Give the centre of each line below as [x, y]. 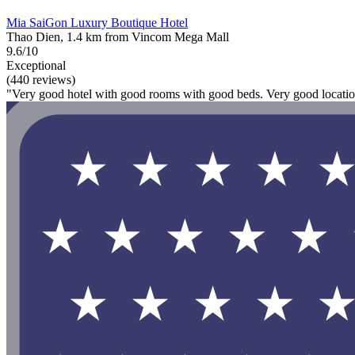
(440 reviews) [41, 79]
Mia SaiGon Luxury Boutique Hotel [97, 22]
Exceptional [36, 65]
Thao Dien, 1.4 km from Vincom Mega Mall [118, 36]
